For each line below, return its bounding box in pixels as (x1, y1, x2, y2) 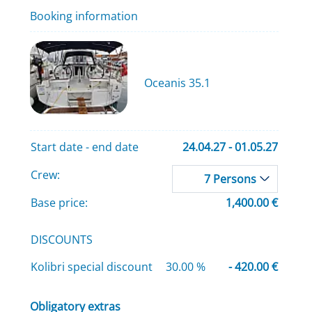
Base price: (30, 195, 88, 211)
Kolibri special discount (30, 259, 153, 275)
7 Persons (203, 171, 256, 187)
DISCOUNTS (30, 232, 93, 248)
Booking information (29, 8, 138, 24)
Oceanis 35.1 (143, 75, 210, 91)
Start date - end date (30, 139, 139, 155)
